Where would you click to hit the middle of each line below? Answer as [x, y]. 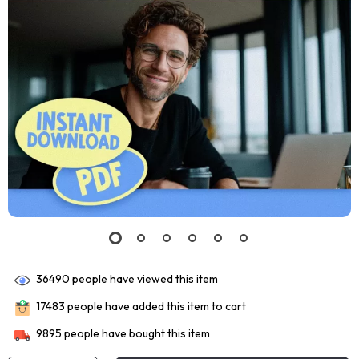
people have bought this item [136, 334]
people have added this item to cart [155, 307]
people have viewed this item [144, 279]
